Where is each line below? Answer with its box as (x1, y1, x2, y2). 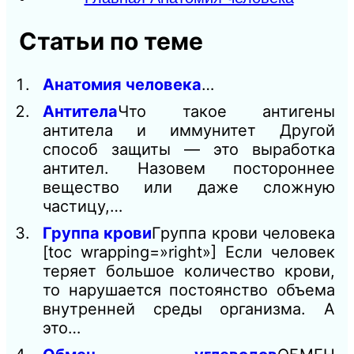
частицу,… (43, 196, 122, 216)
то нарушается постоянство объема (43, 280, 335, 299)
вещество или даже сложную (43, 177, 335, 197)
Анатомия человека (43, 74, 201, 94)
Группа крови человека (152, 223, 336, 243)
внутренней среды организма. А (43, 299, 335, 318)
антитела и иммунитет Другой (43, 120, 335, 140)
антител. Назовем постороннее (43, 158, 335, 178)
